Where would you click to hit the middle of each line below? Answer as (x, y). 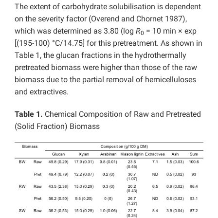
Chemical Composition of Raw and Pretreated (123, 114)
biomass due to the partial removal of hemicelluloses (105, 80)
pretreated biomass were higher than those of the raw (106, 67)
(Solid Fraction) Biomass (57, 126)
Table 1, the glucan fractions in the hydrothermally (100, 55)
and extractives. (42, 92)
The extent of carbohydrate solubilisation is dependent (108, 7)
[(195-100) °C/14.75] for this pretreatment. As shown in (109, 43)
